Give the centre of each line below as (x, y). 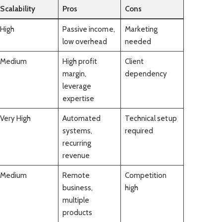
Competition (146, 175)
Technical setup (151, 118)
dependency (146, 73)
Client (134, 61)
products (77, 212)
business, (78, 187)
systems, (77, 130)
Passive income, (88, 29)
